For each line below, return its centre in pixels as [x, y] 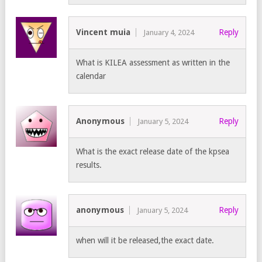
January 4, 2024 [169, 33]
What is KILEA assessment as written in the [153, 63]
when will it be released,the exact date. [145, 241]
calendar [91, 76]
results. [89, 165]
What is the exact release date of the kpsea [153, 152]
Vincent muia [103, 32]
